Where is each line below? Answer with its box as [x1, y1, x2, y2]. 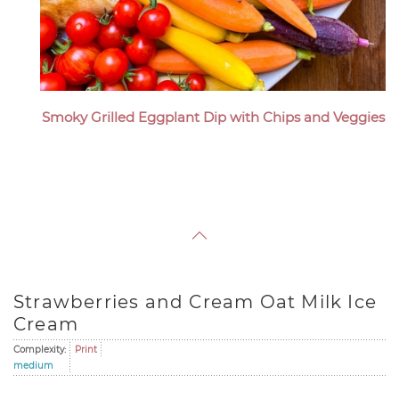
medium [13, 360, 53, 371]
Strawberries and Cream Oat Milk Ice [13, 291, 378, 313]
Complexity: [13, 344, 66, 355]
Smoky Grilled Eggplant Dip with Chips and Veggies [41, 109, 385, 126]
